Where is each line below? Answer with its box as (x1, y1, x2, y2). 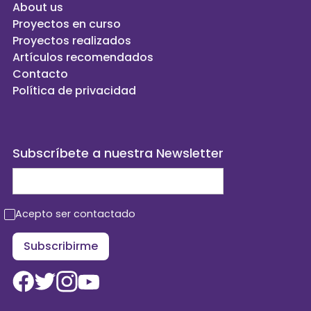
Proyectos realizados (12, 33, 131, 49)
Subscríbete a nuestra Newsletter (12, 144, 224, 162)
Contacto (12, 66, 68, 83)
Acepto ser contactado (15, 207, 135, 221)
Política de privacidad (12, 83, 136, 99)
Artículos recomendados (12, 49, 153, 66)
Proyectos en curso (12, 16, 121, 33)
